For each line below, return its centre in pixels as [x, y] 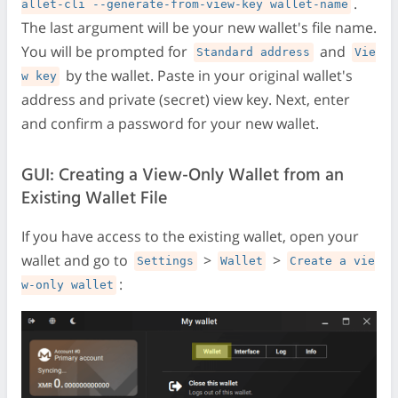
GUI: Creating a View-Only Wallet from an [183, 175]
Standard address [254, 52]
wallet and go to [76, 260]
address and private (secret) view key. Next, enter [186, 99]
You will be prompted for [106, 51]
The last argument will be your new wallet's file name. [199, 27]
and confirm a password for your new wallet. [170, 123]
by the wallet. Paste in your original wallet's [208, 75]
